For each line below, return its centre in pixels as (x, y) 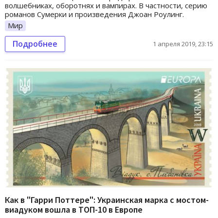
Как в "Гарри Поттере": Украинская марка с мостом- (107, 200)
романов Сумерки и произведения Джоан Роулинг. (94, 14)
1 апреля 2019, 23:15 (183, 44)
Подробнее (35, 44)
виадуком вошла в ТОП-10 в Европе (74, 209)
